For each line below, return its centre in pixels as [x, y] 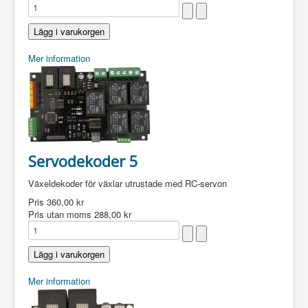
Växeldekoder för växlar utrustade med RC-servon [128, 183]
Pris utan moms [61, 214]
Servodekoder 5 [83, 161]
